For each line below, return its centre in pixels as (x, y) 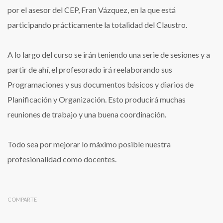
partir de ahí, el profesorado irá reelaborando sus (90, 70)
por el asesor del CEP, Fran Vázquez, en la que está (92, 10)
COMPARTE (22, 200)
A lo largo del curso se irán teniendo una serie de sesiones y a (109, 55)
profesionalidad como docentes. (62, 159)
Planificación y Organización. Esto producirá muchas (97, 100)
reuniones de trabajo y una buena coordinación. (87, 114)
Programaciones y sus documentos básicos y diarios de (101, 85)
